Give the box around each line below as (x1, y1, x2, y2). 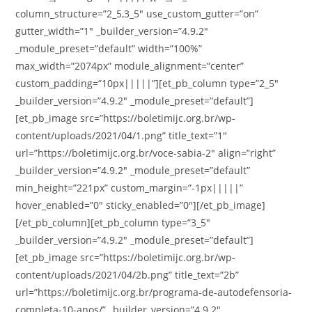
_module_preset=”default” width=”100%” (15, 42, 203, 55)
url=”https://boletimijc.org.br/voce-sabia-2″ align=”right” (15, 146, 276, 159)
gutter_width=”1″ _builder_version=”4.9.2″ (15, 24, 209, 38)
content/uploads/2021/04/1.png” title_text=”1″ (15, 129, 228, 142)
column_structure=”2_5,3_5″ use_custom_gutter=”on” (15, 7, 259, 20)
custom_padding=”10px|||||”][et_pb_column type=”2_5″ (15, 77, 279, 90)
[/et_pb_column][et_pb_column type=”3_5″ (15, 216, 211, 229)
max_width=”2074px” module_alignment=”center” (15, 59, 244, 72)
